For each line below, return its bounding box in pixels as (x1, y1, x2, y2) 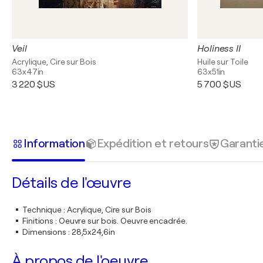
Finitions (22, 216, 54, 225)
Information (23, 136, 85, 150)
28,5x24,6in (71, 227, 115, 237)
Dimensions (22, 227, 67, 237)
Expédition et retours (96, 136, 209, 150)
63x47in (12, 67, 44, 76)
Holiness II (197, 43, 241, 54)
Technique (22, 205, 62, 214)
